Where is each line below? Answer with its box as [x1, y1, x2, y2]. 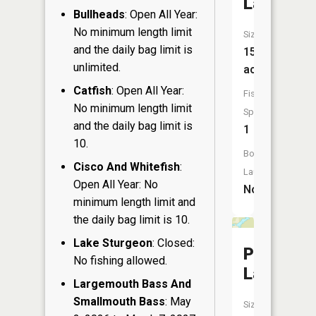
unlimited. [73, 60, 121, 74]
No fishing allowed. [73, 253, 167, 267]
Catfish [73, 83, 111, 97]
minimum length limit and [73, 195, 195, 209]
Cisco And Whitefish [73, 159, 180, 174]
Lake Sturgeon [73, 236, 152, 250]
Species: [243, 107, 278, 117]
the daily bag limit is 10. [73, 212, 190, 226]
